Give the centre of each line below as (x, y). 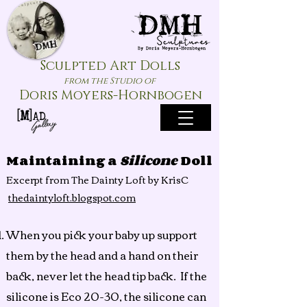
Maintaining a (63, 160)
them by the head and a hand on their (102, 255)
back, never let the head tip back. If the (107, 275)
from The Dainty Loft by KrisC (118, 180)
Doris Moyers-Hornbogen (110, 96)
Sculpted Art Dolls (110, 66)
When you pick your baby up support (102, 234)
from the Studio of (109, 81)
